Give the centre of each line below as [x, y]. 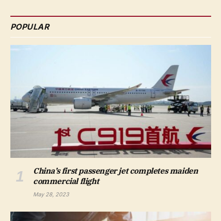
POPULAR [30, 27]
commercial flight [66, 181]
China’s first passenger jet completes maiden [116, 171]
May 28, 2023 [51, 195]
